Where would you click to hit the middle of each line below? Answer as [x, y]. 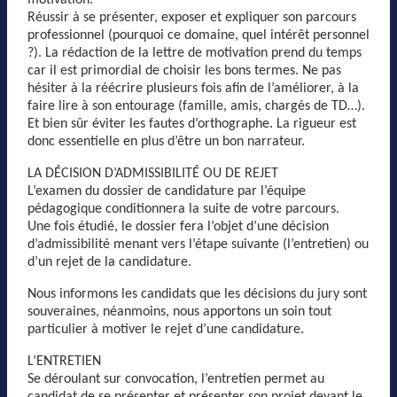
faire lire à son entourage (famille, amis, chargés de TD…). [196, 106]
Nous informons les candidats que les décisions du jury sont [197, 294]
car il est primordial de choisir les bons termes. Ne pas [184, 70]
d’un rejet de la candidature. [109, 262]
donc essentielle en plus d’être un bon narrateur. [166, 141]
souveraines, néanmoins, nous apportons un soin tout [179, 311]
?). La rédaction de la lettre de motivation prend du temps [195, 53]
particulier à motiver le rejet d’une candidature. [166, 329]
